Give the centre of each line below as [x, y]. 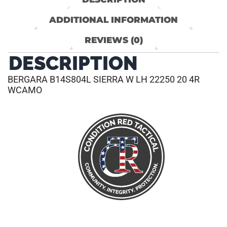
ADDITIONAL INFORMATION [113, 20]
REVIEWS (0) [113, 40]
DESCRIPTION [73, 63]
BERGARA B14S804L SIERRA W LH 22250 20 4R [104, 80]
